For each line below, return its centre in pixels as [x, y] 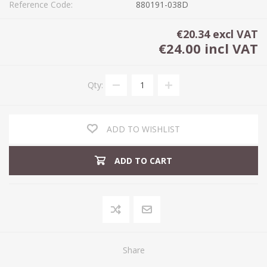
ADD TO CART [143, 160]
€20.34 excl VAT [217, 34]
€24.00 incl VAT [208, 48]
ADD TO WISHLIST [143, 129]
